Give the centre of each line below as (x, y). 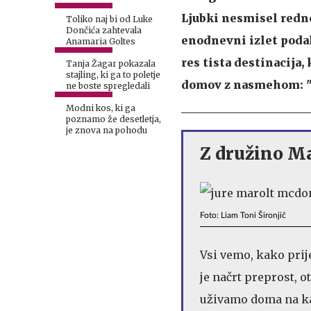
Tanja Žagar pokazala (111, 64)
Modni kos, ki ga (101, 108)
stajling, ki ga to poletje (113, 75)
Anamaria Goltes (101, 41)
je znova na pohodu (107, 130)
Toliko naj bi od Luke (109, 19)
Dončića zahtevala (104, 30)
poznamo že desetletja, (114, 119)
